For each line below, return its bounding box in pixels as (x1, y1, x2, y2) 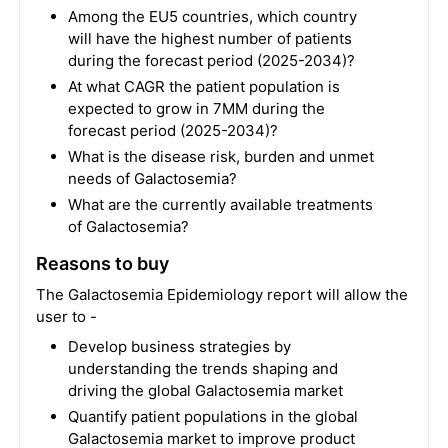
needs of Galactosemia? (67, 169, 237, 188)
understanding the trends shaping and (67, 359, 338, 378)
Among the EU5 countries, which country (67, 7, 357, 26)
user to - (35, 307, 97, 326)
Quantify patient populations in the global (67, 407, 358, 426)
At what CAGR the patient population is (67, 77, 340, 96)
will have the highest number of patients (67, 29, 352, 48)
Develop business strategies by (67, 337, 291, 356)
